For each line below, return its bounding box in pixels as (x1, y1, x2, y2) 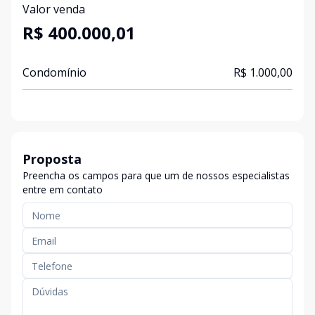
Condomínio (22, 65, 86, 80)
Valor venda (22, 1, 85, 17)
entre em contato (22, 183, 103, 196)
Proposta (22, 150, 82, 167)
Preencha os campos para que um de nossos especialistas (22, 169, 290, 182)
